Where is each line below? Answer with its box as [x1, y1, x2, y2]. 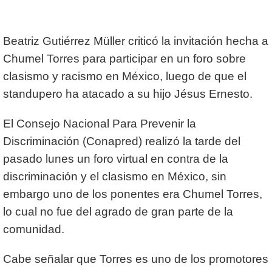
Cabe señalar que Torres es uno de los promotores [3, 253, 268, 266]
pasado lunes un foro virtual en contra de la [3, 152, 228, 166]
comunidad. [3, 223, 64, 236]
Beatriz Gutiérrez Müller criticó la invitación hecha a [3, 35, 268, 48]
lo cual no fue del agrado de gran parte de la [3, 205, 233, 219]
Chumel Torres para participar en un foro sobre [3, 52, 246, 66]
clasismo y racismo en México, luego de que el [3, 70, 246, 83]
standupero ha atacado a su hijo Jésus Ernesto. [3, 87, 253, 101]
